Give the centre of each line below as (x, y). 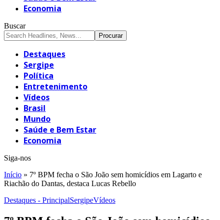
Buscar (15, 26)
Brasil (35, 108)
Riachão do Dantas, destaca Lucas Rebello (70, 183)
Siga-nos (17, 158)
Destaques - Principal (37, 200)
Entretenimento (55, 86)
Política (39, 75)
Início (13, 174)
